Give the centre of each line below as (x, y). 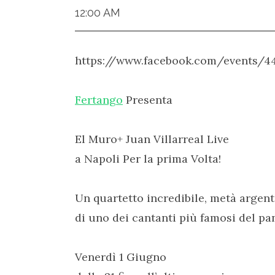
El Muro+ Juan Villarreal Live (152, 139)
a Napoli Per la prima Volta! (148, 159)
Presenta (148, 100)
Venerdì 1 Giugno (121, 257)
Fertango (99, 100)
